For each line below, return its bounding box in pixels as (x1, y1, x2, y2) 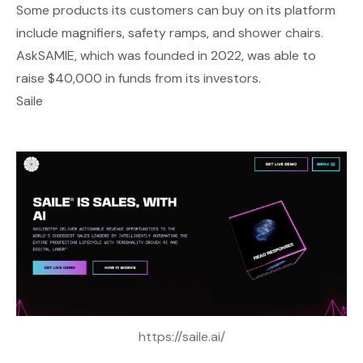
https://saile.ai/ (138, 327, 225, 345)
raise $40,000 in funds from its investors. (16, 69, 261, 87)
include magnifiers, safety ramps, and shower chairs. (16, 23, 323, 41)
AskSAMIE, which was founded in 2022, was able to (16, 46, 316, 64)
